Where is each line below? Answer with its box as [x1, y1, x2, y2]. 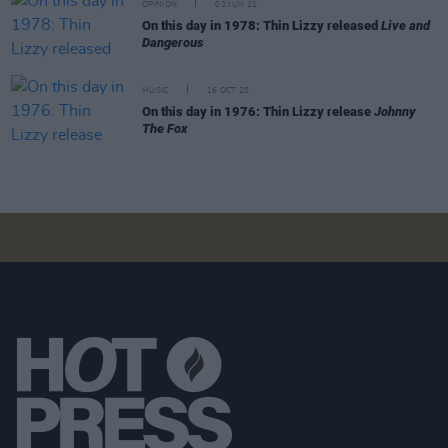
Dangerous [142, 35, 204, 50]
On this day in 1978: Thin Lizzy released [142, 18, 381, 33]
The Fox [142, 121, 188, 136]
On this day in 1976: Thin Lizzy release [142, 104, 374, 119]
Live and [381, 18, 430, 33]
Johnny [374, 104, 416, 119]
